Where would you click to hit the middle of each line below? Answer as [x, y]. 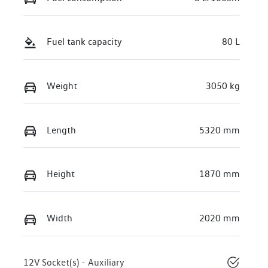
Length [61, 130]
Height [61, 174]
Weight [62, 86]
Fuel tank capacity [84, 42]
